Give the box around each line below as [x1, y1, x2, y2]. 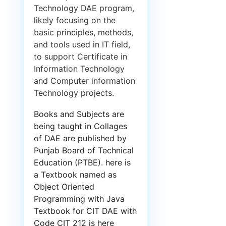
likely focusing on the [34, 15, 116, 26]
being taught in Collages [34, 121, 127, 132]
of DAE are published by [34, 133, 127, 144]
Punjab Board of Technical [34, 145, 134, 156]
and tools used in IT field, [34, 39, 130, 50]
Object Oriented [34, 182, 94, 192]
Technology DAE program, [34, 3, 134, 14]
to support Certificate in [34, 51, 127, 62]
